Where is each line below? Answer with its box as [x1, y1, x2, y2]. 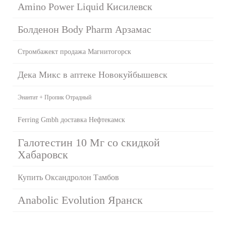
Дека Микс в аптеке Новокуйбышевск [18, 69, 167, 80]
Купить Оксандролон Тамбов [18, 173, 119, 182]
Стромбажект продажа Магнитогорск [18, 47, 131, 55]
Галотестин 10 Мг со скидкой [18, 136, 160, 149]
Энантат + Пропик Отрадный [18, 93, 91, 101]
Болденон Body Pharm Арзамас [18, 23, 151, 35]
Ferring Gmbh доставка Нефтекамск [18, 116, 125, 124]
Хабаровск [18, 148, 68, 161]
